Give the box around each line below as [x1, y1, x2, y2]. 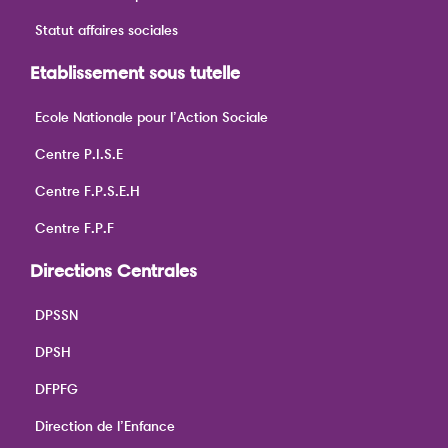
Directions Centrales [30, 259, 198, 282]
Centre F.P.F [35, 218, 115, 237]
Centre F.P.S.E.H [35, 181, 141, 200]
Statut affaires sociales [35, 20, 179, 39]
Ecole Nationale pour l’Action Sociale [35, 107, 269, 126]
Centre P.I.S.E [35, 144, 124, 163]
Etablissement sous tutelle [30, 61, 241, 84]
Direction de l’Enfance [35, 416, 176, 435]
